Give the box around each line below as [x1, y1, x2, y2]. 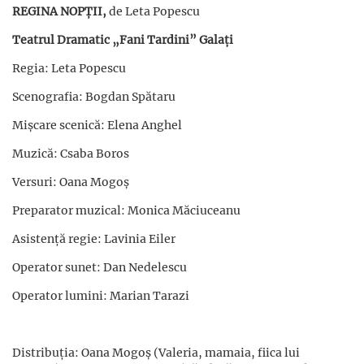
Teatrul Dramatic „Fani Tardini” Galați [12, 32, 233, 47]
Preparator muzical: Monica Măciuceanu [12, 202, 240, 218]
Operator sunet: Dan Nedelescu [12, 259, 187, 275]
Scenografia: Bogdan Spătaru [12, 89, 175, 104]
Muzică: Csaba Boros [12, 145, 129, 161]
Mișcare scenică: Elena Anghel [12, 117, 182, 132]
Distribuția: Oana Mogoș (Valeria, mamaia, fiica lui [12, 344, 300, 360]
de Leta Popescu [109, 3, 200, 19]
